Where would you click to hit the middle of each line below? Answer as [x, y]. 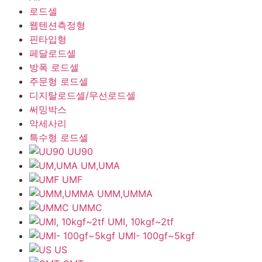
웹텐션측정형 [57, 25]
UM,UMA [100, 166]
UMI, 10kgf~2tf [141, 222]
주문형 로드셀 [59, 81]
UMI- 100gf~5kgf [156, 236]
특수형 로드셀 [59, 137]
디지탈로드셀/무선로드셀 [82, 95]
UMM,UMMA [125, 194]
